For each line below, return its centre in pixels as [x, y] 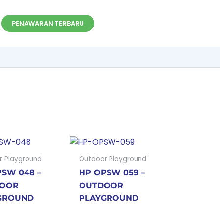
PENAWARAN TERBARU [48, 23]
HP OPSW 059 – [112, 173]
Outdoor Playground [113, 159]
